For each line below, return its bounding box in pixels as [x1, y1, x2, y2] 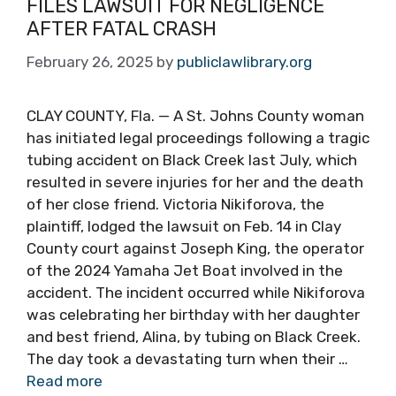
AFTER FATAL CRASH [27, 17, 217, 41]
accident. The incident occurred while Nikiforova [27, 283, 365, 301]
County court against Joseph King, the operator [27, 239, 364, 257]
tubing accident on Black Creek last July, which [27, 150, 357, 169]
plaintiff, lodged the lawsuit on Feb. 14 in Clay [27, 217, 341, 235]
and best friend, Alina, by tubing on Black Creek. [27, 327, 361, 346]
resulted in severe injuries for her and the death [27, 172, 363, 191]
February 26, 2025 [27, 52, 153, 71]
